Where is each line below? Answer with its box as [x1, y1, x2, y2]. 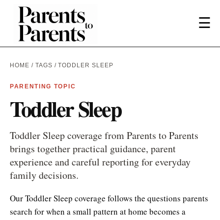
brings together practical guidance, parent [10, 141, 176, 155]
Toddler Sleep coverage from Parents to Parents [10, 128, 198, 142]
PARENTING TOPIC [10, 82, 76, 90]
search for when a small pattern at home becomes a [10, 205, 186, 217]
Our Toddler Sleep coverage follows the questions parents [10, 192, 208, 204]
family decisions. [10, 168, 79, 182]
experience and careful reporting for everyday [10, 155, 191, 168]
